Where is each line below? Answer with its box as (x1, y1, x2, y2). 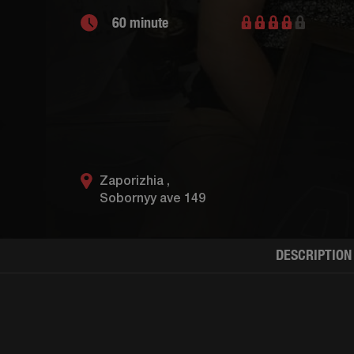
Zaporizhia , (100, 176, 170, 187)
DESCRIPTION (275, 247, 352, 263)
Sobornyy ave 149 (100, 194, 205, 205)
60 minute (112, 14, 168, 31)
